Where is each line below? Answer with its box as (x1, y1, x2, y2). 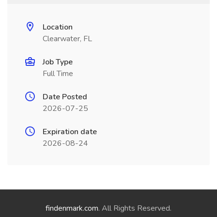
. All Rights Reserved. (98, 203, 171, 214)
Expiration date (43, 126, 97, 137)
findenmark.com (46, 203, 98, 214)
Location (43, 22, 73, 32)
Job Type (43, 57, 73, 67)
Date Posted (43, 92, 87, 102)
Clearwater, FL (43, 33, 92, 44)
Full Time (43, 68, 73, 79)
